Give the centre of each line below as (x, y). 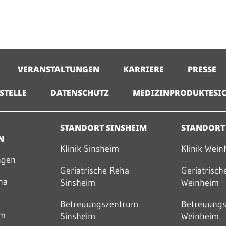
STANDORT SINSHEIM (103, 128)
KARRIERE (144, 69)
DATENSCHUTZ (80, 93)
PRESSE (202, 69)
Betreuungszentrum (99, 204)
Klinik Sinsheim (89, 149)
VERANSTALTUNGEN (59, 69)
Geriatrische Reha (94, 171)
